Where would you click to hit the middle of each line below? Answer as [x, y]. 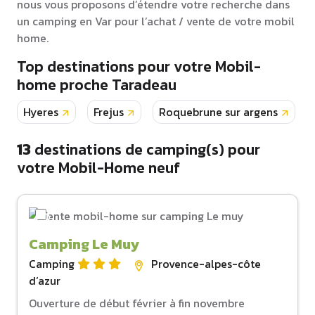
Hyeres [41, 112]
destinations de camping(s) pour [146, 150]
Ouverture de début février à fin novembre [137, 303]
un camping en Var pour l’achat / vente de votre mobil [156, 21]
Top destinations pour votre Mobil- [139, 67]
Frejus [109, 112]
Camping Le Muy [84, 244]
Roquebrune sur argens [218, 112]
